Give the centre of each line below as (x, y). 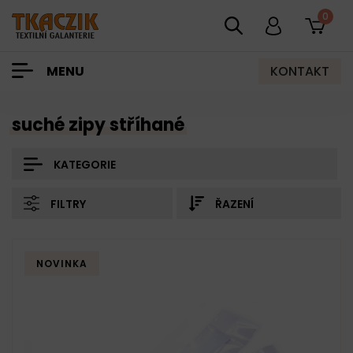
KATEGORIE (85, 165)
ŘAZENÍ (234, 204)
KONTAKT (300, 71)
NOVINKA (62, 264)
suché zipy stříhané (98, 125)
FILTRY (68, 204)
